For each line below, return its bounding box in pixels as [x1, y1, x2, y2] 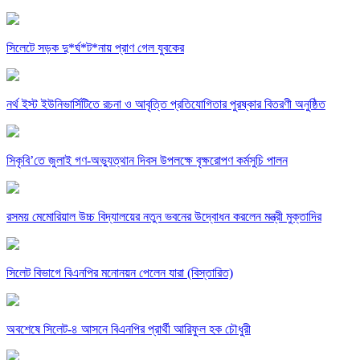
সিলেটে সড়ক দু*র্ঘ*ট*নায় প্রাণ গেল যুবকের [6, 40, 184, 55]
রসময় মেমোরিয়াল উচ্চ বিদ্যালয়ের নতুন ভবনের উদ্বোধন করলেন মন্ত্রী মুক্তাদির [6, 209, 321, 223]
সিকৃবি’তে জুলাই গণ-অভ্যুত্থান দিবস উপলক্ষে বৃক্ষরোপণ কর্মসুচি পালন [6, 153, 288, 167]
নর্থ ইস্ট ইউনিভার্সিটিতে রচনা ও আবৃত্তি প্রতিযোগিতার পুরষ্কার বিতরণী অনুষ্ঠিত [6, 96, 325, 111]
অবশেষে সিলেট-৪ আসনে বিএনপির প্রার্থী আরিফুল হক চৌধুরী [6, 321, 251, 336]
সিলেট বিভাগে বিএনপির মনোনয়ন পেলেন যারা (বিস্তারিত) [6, 265, 233, 280]
